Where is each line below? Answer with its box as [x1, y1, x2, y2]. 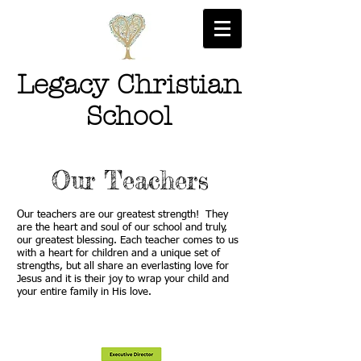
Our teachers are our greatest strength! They [17, 210, 228, 220]
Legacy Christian [17, 69, 241, 100]
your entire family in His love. [17, 287, 158, 297]
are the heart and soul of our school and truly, [17, 222, 227, 233]
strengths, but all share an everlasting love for [17, 261, 229, 272]
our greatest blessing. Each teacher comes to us [17, 235, 239, 246]
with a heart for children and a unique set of [17, 248, 220, 259]
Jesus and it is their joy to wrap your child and [17, 274, 229, 284]
